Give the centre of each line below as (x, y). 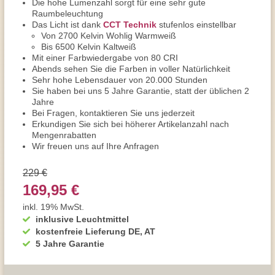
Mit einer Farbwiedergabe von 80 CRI (105, 58)
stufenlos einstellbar (196, 25)
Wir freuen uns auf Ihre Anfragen (95, 146)
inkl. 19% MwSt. (53, 207)
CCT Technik (130, 25)
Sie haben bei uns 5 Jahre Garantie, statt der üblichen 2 (141, 91)
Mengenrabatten (64, 135)
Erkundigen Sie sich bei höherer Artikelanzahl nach (130, 124)
